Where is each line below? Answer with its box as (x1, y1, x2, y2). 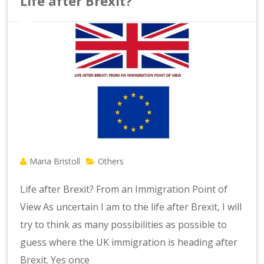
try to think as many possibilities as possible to (20, 217, 227, 231)
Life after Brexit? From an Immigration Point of (20, 182, 228, 196)
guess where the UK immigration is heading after (20, 235, 238, 249)
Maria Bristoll (29, 155, 81, 167)
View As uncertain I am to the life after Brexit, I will (20, 200, 242, 213)
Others (98, 155, 124, 167)
